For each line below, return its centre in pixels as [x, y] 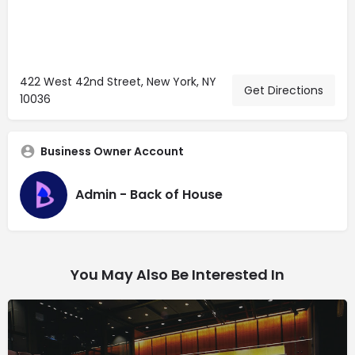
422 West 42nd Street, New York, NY [118, 81]
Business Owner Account [112, 151]
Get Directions [284, 90]
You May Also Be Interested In [177, 274]
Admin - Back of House [149, 195]
